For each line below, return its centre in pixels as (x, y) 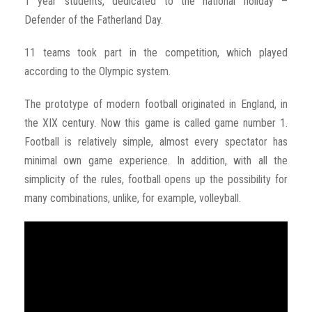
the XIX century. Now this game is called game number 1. (156, 123)
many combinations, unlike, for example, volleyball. (133, 198)
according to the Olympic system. (97, 72)
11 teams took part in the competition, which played (156, 53)
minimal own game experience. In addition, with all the (156, 161)
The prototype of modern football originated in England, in (156, 104)
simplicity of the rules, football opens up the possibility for (156, 180)
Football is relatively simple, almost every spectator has (156, 142)
